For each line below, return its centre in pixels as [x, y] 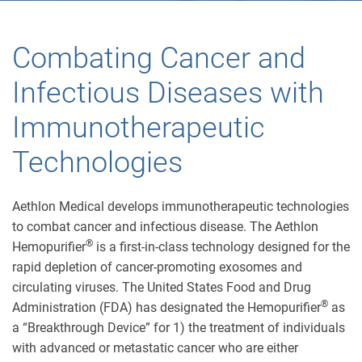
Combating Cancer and [159, 58]
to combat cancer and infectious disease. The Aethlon [165, 227]
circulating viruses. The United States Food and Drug [162, 287]
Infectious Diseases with [168, 93]
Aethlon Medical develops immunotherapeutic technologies [181, 206]
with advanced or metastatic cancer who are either [155, 348]
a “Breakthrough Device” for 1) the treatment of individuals [179, 328]
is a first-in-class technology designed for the [221, 247]
